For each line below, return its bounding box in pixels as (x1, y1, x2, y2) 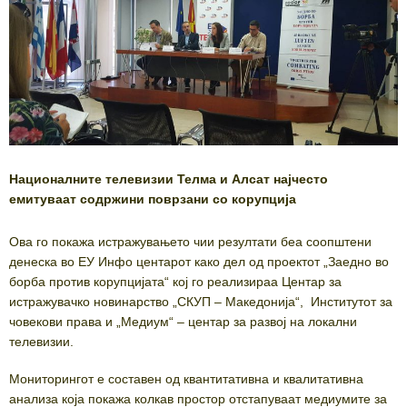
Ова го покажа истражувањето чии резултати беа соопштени (9, 234, 372, 250)
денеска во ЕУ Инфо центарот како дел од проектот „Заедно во (9, 254, 389, 270)
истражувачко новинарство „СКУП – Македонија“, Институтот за (9, 294, 392, 310)
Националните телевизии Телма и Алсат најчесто (9, 172, 328, 187)
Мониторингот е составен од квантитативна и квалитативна (9, 372, 363, 387)
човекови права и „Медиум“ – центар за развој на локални (9, 314, 357, 330)
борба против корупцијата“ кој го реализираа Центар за (9, 274, 342, 290)
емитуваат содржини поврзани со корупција (9, 192, 296, 207)
